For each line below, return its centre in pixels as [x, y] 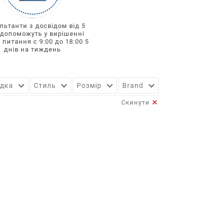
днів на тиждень [32, 49]
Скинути [136, 102]
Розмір [89, 85]
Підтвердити [189, 86]
